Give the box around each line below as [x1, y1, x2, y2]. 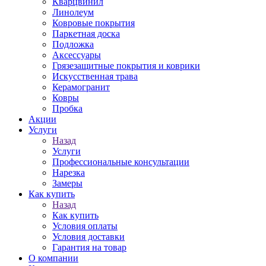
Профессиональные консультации [52, 157, 189, 167]
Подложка [52, 39, 94, 49]
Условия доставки [52, 232, 125, 242]
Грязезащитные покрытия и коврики [52, 61, 200, 71]
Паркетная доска [52, 28, 120, 39]
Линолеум [52, 7, 94, 17]
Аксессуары [52, 50, 101, 60]
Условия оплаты [52, 221, 118, 231]
